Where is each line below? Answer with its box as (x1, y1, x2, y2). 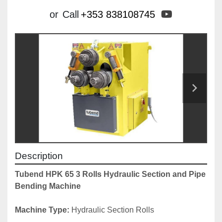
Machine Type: (15, 206, 71, 215)
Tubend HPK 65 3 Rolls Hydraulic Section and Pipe (15, 170, 206, 179)
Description (15, 151, 63, 162)
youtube (172, 8, 207, 19)
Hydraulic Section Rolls (71, 206, 154, 215)
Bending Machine (15, 182, 81, 191)
